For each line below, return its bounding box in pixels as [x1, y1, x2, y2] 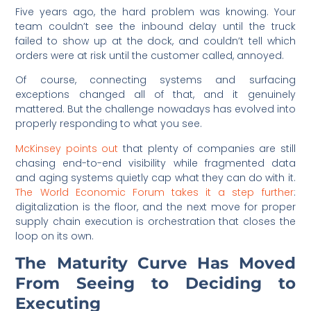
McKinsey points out [15, 141, 119, 155]
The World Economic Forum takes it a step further [15, 185, 294, 199]
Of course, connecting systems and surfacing [15, 73, 296, 87]
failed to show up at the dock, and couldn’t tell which [15, 34, 296, 49]
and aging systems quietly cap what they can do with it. [15, 170, 296, 185]
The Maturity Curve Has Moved [15, 253, 296, 274]
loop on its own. [15, 228, 97, 243]
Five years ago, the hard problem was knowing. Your [15, 5, 296, 19]
